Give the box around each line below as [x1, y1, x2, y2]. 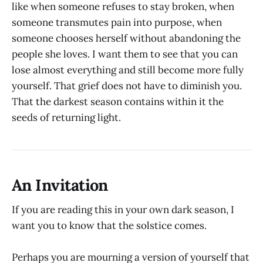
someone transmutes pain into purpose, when [12, 16, 222, 29]
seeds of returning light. [12, 111, 121, 124]
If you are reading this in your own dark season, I [12, 203, 234, 217]
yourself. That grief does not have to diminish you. [12, 79, 242, 93]
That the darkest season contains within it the [12, 95, 224, 109]
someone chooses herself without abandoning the [12, 32, 241, 45]
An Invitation [12, 174, 108, 195]
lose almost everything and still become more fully [12, 63, 244, 77]
